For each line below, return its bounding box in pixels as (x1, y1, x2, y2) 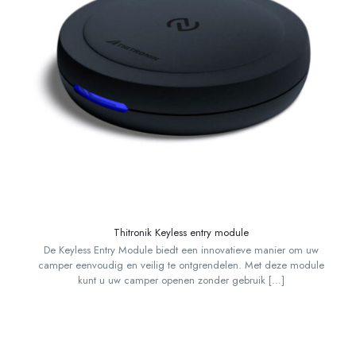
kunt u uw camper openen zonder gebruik (77, 273, 265, 288)
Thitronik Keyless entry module (113, 225, 249, 241)
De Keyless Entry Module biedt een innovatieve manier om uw (43, 242, 319, 258)
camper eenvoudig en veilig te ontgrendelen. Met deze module (37, 257, 324, 273)
